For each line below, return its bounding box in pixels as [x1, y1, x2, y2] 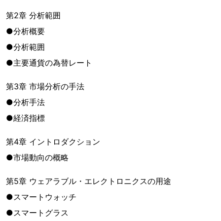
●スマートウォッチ [6, 192, 76, 202]
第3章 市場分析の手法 [6, 81, 84, 91]
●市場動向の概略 [6, 152, 69, 162]
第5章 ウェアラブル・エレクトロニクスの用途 [6, 176, 171, 186]
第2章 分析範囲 [6, 10, 61, 20]
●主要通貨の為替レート [6, 58, 92, 68]
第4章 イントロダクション [6, 137, 100, 147]
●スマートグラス [6, 208, 69, 218]
